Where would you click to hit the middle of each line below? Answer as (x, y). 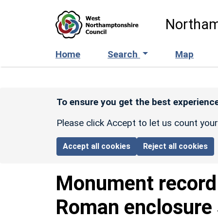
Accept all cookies (97, 146)
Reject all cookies (176, 146)
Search (124, 54)
